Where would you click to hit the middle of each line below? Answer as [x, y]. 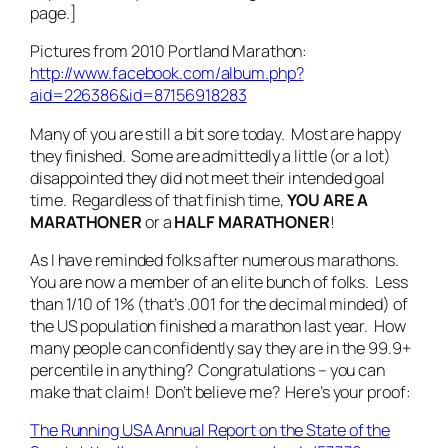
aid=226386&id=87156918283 [138, 95]
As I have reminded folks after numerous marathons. [216, 259]
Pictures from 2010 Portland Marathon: [172, 51]
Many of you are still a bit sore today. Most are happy [215, 133]
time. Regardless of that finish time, [159, 199]
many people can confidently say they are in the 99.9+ [220, 347]
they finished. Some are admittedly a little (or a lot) [210, 155]
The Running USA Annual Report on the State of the [210, 430]
